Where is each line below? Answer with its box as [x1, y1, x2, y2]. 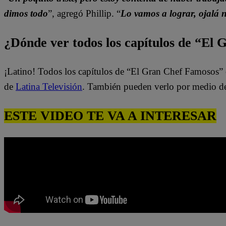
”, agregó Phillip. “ [48, 8, 121, 19]
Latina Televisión [16, 81, 82, 92]
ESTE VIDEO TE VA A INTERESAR [4, 108, 216, 123]
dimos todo [4, 8, 48, 19]
